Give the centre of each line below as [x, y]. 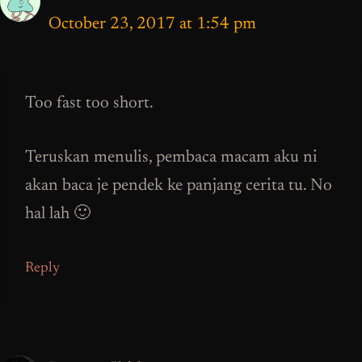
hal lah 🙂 [58, 214]
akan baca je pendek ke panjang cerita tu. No [179, 186]
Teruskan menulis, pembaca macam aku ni [171, 158]
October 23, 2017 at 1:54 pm [152, 24]
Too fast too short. [89, 104]
